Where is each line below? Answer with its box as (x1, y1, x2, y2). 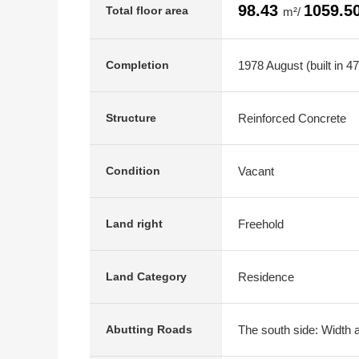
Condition (106, 164, 160, 177)
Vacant (238, 163, 274, 178)
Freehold (238, 216, 284, 231)
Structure (106, 111, 156, 124)
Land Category (106, 270, 187, 283)
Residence (238, 269, 294, 284)
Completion (106, 58, 169, 71)
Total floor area (106, 3, 188, 17)
